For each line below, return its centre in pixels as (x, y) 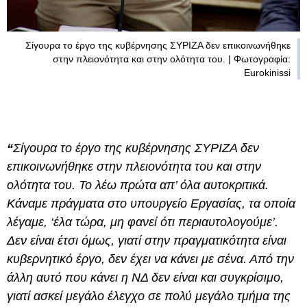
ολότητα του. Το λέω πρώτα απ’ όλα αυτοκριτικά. (138, 185)
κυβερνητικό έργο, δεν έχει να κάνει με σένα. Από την (150, 259)
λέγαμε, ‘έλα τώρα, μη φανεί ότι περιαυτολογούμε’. (143, 222)
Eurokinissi (267, 73)
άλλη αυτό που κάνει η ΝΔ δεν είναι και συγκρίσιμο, (145, 278)
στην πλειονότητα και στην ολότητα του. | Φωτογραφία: (172, 59)
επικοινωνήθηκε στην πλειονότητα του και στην (134, 167)
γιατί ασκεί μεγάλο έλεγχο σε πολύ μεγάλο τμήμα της (149, 296)
